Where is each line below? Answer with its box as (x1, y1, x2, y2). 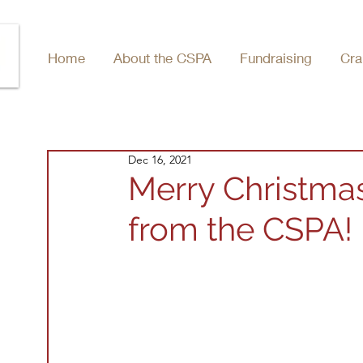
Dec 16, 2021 (128, 152, 192, 167)
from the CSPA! (128, 209, 352, 248)
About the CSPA (113, 49, 211, 66)
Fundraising (240, 49, 312, 66)
